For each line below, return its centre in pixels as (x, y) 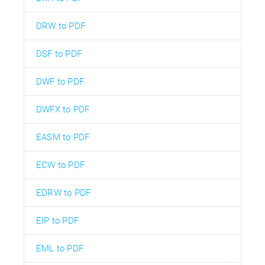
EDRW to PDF (64, 193)
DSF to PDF (59, 54)
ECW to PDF (60, 165)
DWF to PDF (60, 81)
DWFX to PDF (63, 109)
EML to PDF (60, 248)
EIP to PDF (57, 220)
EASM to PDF (63, 137)
